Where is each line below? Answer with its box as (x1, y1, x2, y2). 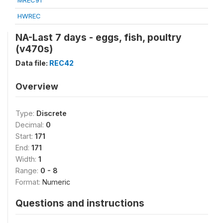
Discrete (36, 109, 67, 117)
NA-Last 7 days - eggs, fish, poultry (15, 31, 182, 43)
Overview (15, 81, 58, 92)
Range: (15, 166, 40, 175)
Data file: (15, 59, 49, 67)
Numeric (42, 178, 70, 186)
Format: (15, 178, 42, 186)
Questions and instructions (15, 197, 144, 209)
